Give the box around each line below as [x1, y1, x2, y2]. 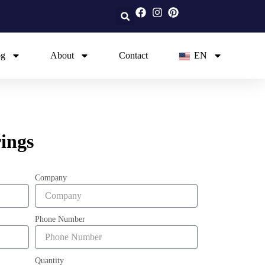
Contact [119, 50, 148, 60]
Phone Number [35, 215, 86, 224]
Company [35, 173, 67, 182]
